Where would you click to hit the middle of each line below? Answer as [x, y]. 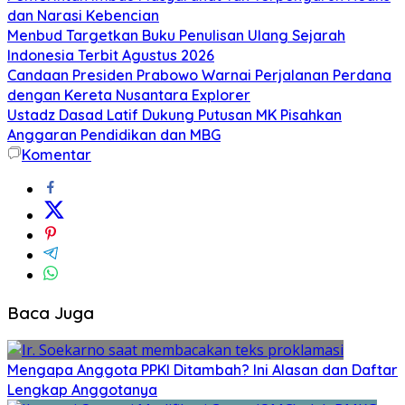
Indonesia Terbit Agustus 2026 [111, 55]
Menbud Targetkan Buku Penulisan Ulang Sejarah [176, 35]
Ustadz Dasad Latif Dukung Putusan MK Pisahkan [174, 114]
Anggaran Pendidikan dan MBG [114, 134]
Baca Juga [51, 312]
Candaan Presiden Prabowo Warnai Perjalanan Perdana [199, 75]
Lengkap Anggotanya [82, 390]
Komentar [57, 154]
